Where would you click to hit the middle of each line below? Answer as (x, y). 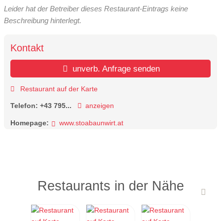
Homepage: (30, 123)
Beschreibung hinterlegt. (43, 20)
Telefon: (25, 106)
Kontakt (27, 48)
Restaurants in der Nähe (110, 186)
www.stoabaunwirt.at (91, 123)
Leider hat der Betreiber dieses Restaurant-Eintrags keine (96, 8)
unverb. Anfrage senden (115, 69)
